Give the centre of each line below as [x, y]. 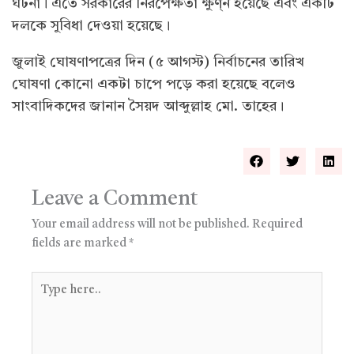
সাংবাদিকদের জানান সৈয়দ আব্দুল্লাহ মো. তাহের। [148, 107]
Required [277, 225]
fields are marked [80, 244]
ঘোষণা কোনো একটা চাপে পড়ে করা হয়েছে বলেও [154, 85]
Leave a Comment [115, 200]
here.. [46, 299]
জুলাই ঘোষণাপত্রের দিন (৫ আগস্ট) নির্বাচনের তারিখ [158, 63]
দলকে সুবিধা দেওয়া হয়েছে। [91, 26]
